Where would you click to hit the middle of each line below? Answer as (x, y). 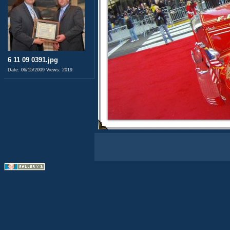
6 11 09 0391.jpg (33, 60)
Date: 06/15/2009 (27, 70)
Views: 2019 (59, 70)
